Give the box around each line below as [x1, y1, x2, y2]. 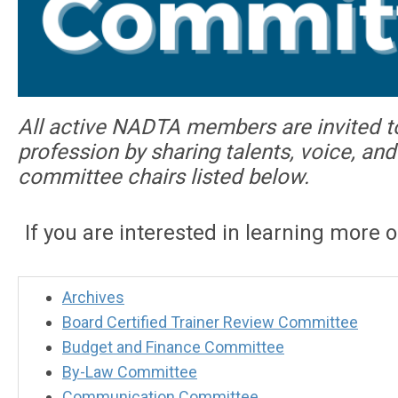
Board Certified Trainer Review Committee [62, 313, 358, 332]
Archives [62, 288, 124, 307]
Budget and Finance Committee [62, 338, 284, 357]
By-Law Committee [62, 362, 197, 382]
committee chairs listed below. [18, 164, 309, 190]
